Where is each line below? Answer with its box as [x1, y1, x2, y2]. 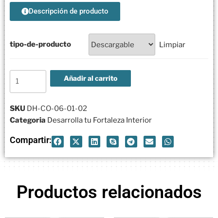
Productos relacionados [16, 182, 202, 202]
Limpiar [159, 40, 185, 49]
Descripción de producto [29, 7, 109, 16]
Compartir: [10, 134, 52, 145]
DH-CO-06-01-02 [27, 104, 87, 113]
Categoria [10, 115, 46, 125]
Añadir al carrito [63, 73, 117, 82]
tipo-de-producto [10, 40, 71, 49]
